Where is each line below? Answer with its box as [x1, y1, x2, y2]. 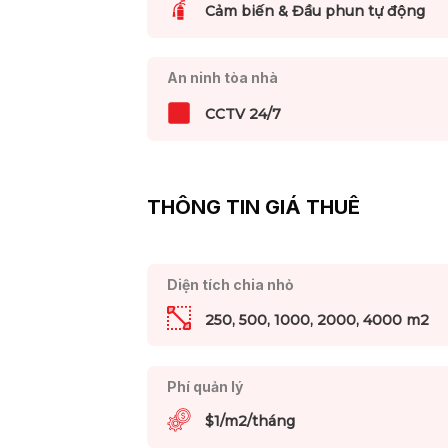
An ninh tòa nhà [166, 69, 278, 87]
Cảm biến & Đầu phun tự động [204, 2, 425, 21]
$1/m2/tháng [204, 412, 295, 431]
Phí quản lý [166, 377, 243, 395]
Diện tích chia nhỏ [166, 276, 294, 294]
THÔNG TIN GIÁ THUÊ [147, 194, 360, 219]
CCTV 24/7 [204, 104, 281, 123]
